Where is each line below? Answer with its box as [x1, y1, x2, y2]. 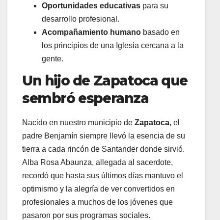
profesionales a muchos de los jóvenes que [22, 197, 173, 206]
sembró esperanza [22, 89, 149, 107]
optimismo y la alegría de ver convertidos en [22, 184, 175, 193]
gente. [42, 54, 63, 63]
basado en [141, 27, 180, 36]
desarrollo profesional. [42, 14, 119, 23]
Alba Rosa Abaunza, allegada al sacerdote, [22, 158, 173, 166]
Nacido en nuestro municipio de [22, 118, 135, 127]
